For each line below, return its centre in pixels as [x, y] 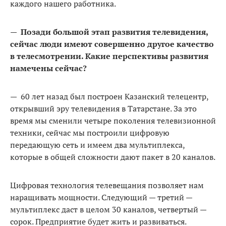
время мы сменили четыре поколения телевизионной [113, 120]
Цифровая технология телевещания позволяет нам [107, 185]
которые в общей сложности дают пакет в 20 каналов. [113, 157]
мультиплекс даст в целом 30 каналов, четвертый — [108, 209]
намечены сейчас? [48, 68]
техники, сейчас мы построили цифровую [90, 132]
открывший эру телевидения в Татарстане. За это [103, 108]
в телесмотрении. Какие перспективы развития [109, 56]
